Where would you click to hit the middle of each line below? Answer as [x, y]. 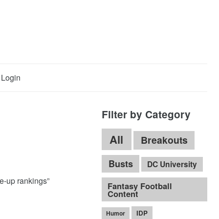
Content [123, 193]
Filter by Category [146, 114]
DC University [172, 164]
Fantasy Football [140, 186]
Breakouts [164, 140]
